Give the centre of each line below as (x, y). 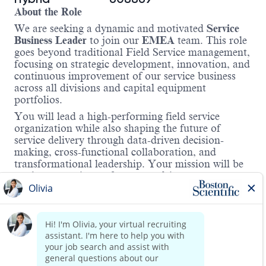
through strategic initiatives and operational (115, 200)
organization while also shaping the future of (117, 129)
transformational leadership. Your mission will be (129, 164)
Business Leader (50, 41)
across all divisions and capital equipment (110, 88)
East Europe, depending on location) (100, 240)
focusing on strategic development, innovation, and (132, 64)
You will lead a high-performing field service (117, 117)
